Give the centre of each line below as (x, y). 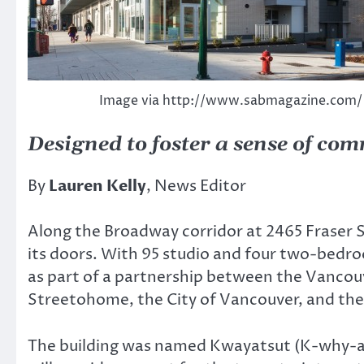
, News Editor (196, 186)
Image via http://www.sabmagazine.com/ (231, 100)
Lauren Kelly (97, 186)
